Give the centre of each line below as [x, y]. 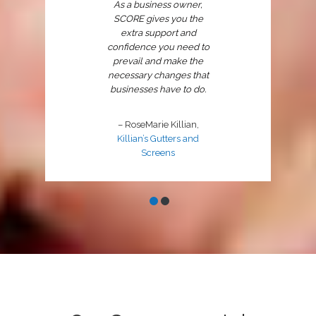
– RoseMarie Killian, [158, 124]
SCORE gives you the [158, 18]
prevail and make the [158, 61]
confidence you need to [158, 47]
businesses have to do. [158, 89]
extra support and [158, 32]
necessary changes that [158, 75]
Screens [158, 152]
